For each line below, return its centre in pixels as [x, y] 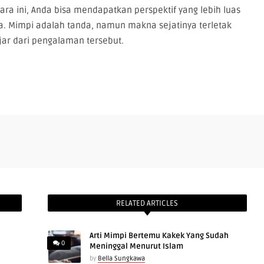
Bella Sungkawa [121, 258]
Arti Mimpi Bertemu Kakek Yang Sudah [159, 236]
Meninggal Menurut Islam [136, 246]
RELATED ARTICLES [147, 203]
